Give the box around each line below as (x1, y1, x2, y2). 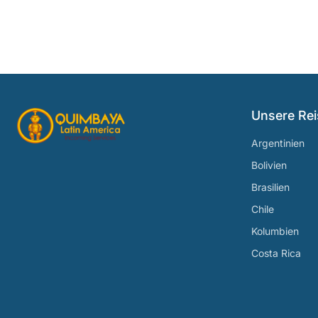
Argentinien (251, 137, 305, 149)
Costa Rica (251, 247, 301, 259)
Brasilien (251, 181, 290, 193)
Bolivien (251, 159, 287, 171)
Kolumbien (251, 225, 299, 237)
